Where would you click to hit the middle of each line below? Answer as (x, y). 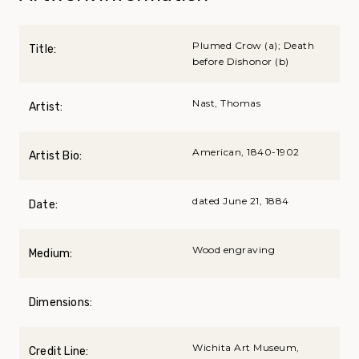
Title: (43, 50)
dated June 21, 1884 (241, 201)
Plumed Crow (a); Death (253, 46)
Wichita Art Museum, (246, 348)
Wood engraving (234, 250)
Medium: (51, 254)
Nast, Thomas (226, 103)
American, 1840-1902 (246, 152)
